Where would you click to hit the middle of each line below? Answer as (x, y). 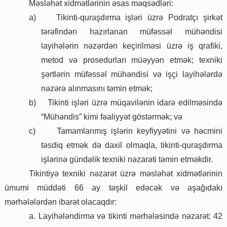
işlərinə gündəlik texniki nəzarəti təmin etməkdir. (127, 160)
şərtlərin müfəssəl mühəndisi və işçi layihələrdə (132, 74)
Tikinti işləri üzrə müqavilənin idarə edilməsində (135, 103)
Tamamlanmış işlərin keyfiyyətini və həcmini (140, 131)
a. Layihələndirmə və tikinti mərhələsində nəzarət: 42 (126, 216)
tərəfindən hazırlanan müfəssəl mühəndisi (132, 32)
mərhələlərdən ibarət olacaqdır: (61, 202)
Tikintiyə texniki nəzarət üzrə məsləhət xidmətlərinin (126, 174)
